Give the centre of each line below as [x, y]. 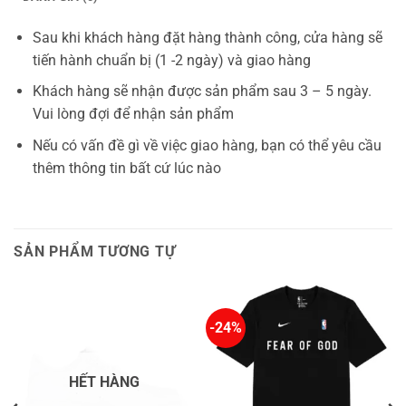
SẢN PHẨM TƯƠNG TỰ [95, 251]
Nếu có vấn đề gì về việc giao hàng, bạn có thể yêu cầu [207, 145]
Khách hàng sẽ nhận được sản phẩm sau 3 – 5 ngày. [202, 92]
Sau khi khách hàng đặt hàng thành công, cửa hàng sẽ [207, 37]
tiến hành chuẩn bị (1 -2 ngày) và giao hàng [171, 60]
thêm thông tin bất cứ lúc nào [126, 168]
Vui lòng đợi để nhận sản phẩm [133, 114]
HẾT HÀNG [104, 382]
